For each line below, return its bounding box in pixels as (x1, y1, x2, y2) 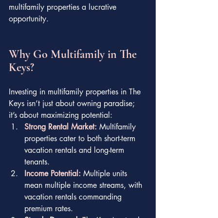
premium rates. (24, 203, 73, 214)
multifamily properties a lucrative (9, 1, 119, 12)
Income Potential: (24, 168, 81, 179)
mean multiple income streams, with (24, 180, 145, 190)
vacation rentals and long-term (24, 145, 127, 155)
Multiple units (83, 168, 129, 179)
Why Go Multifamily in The (9, 47, 140, 61)
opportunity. (9, 13, 49, 24)
